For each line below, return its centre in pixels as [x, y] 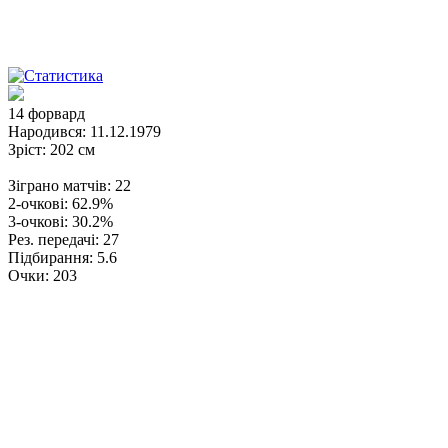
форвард [56, 114]
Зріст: [27, 150]
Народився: [47, 132]
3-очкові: [38, 222]
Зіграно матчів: [59, 186]
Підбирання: [50, 258]
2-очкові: [38, 204]
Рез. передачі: [53, 240]
